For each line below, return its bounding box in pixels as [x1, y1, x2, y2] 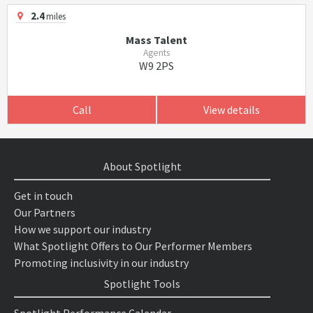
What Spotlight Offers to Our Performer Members [14, 239, 252, 253]
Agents [143, 47, 170, 59]
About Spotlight [103, 159, 182, 173]
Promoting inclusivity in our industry [14, 256, 189, 270]
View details [203, 103, 260, 117]
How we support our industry [14, 222, 151, 236]
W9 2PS [138, 59, 174, 73]
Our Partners [14, 205, 75, 219]
